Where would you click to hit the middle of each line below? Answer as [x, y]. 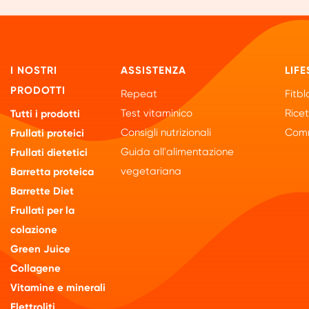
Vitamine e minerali [58, 288]
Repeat [139, 94]
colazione [34, 230]
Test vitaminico [157, 113]
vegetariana [151, 171]
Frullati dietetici [49, 153]
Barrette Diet [42, 191]
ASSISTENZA [153, 71]
